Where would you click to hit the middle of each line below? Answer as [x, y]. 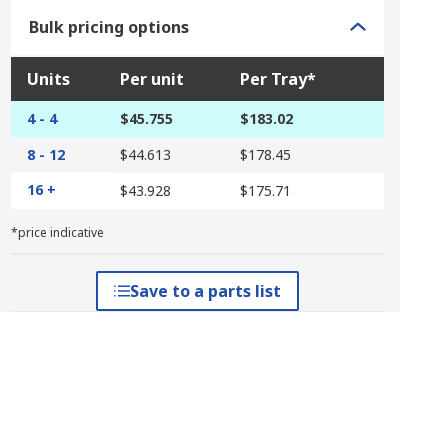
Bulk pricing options [108, 27]
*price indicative [57, 232]
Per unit [151, 79]
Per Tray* [277, 79]
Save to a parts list [205, 291]
